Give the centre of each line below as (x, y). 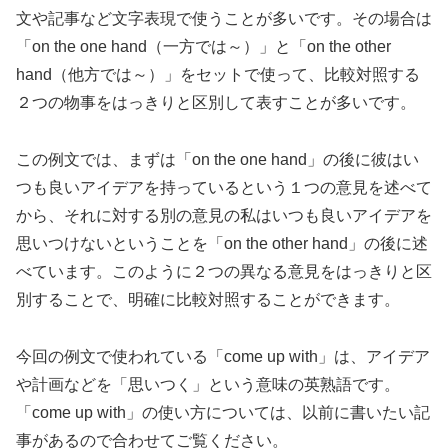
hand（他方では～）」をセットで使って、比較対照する (218, 75)
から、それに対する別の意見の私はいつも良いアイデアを (224, 215)
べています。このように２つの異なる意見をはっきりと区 (224, 271)
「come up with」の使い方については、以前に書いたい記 (223, 412)
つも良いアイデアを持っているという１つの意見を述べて (224, 187)
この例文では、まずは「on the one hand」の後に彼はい (217, 159)
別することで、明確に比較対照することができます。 (208, 299)
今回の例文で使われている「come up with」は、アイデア (223, 356)
